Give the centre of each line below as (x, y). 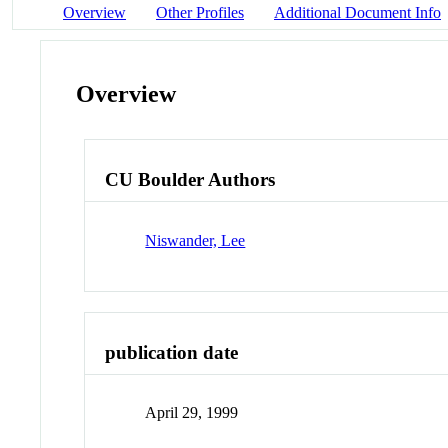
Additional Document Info (357, 12)
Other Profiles (200, 12)
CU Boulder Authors (190, 180)
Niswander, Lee (195, 240)
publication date (172, 352)
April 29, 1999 (192, 413)
